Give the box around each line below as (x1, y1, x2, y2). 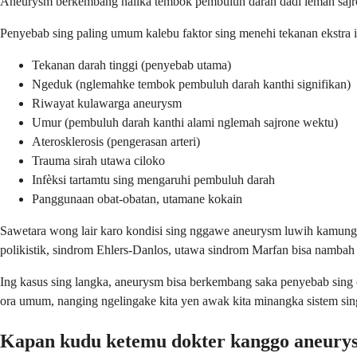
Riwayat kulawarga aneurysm (32, 96, 182, 110)
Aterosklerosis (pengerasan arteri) (32, 134, 200, 148)
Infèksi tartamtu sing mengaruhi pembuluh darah (32, 172, 275, 186)
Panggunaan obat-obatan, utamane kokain (32, 191, 242, 206)
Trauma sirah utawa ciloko (32, 153, 165, 167)
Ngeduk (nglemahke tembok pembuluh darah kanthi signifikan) (32, 76, 351, 91)
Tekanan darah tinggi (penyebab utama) (32, 57, 231, 72)
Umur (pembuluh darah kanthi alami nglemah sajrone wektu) (32, 115, 338, 129)
